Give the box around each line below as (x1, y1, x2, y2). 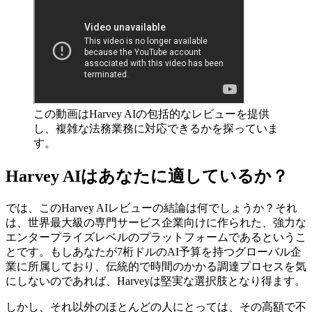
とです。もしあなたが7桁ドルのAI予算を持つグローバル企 (6, 245, 302, 258)
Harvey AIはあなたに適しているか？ (6, 167, 288, 186)
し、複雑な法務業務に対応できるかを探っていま (33, 123, 279, 135)
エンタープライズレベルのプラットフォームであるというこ (6, 231, 306, 243)
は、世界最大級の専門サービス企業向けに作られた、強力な (6, 216, 306, 228)
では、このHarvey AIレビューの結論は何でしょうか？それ (6, 201, 297, 214)
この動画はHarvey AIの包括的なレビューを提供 (33, 108, 270, 120)
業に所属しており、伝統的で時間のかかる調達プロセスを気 (6, 260, 306, 272)
